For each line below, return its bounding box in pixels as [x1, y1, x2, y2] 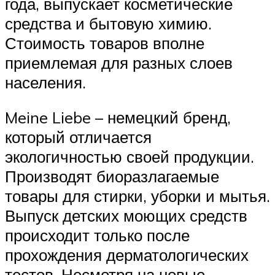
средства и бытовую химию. [5, 13, 212, 33]
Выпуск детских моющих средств [5, 206, 247, 226]
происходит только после [5, 225, 190, 246]
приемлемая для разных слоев [5, 52, 233, 72]
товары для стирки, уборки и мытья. [5, 186, 270, 206]
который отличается [5, 127, 152, 147]
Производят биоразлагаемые [5, 166, 219, 187]
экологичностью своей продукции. [5, 147, 254, 167]
